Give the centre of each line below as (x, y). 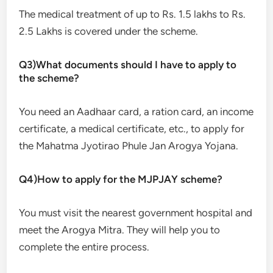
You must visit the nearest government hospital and (136, 213)
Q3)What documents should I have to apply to (128, 65)
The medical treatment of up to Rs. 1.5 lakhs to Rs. (133, 14)
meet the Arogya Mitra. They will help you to (120, 230)
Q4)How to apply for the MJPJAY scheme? (122, 179)
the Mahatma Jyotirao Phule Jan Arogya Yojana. (130, 146)
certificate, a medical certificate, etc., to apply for (132, 129)
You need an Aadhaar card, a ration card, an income (136, 112)
